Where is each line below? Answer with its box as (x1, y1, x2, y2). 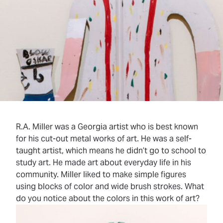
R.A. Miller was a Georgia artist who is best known (16, 121, 198, 132)
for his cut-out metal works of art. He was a (16, 133, 176, 144)
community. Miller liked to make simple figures (16, 169, 186, 180)
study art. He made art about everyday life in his (16, 157, 191, 168)
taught (16, 145, 40, 156)
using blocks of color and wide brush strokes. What (16, 181, 204, 192)
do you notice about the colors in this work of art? (16, 193, 200, 204)
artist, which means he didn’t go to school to (40, 145, 206, 156)
